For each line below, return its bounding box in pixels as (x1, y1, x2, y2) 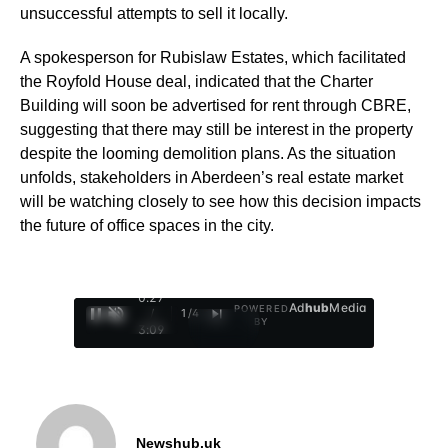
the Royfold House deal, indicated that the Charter (20, 72, 373, 90)
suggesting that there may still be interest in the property (20, 120, 413, 138)
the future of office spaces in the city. (20, 216, 274, 234)
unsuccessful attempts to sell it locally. (20, 4, 288, 22)
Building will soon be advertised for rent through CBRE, (20, 96, 411, 114)
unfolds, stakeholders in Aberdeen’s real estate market (20, 168, 403, 186)
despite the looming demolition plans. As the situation (20, 144, 396, 162)
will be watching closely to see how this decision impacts (20, 192, 421, 210)
